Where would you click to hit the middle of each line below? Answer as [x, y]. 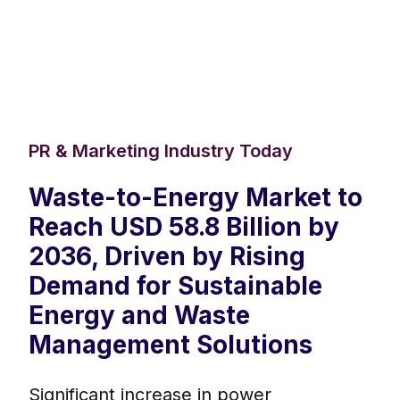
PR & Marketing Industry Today [161, 151]
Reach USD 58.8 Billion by [184, 227]
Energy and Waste [139, 316]
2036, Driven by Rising [167, 257]
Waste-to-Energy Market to [196, 198]
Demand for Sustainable [175, 286]
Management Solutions [171, 345]
